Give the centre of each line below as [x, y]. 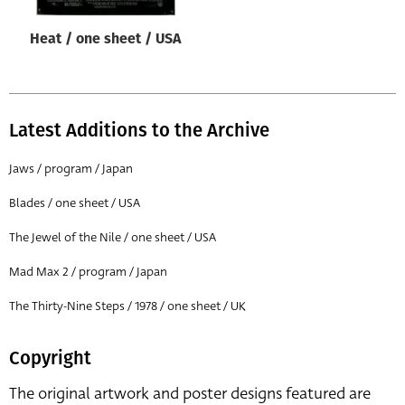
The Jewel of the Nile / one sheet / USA [113, 237]
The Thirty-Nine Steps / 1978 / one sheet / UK [127, 306]
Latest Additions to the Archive [139, 130]
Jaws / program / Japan [71, 168]
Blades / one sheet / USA [75, 202]
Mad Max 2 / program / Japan [88, 271]
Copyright [50, 358]
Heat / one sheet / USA [106, 39]
